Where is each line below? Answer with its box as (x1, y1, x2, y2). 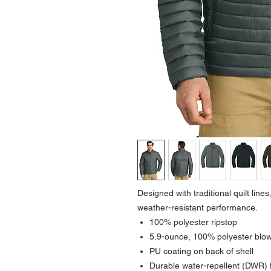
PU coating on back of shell (149, 246, 253, 256)
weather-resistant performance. (137, 202, 258, 212)
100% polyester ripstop (149, 217, 237, 227)
